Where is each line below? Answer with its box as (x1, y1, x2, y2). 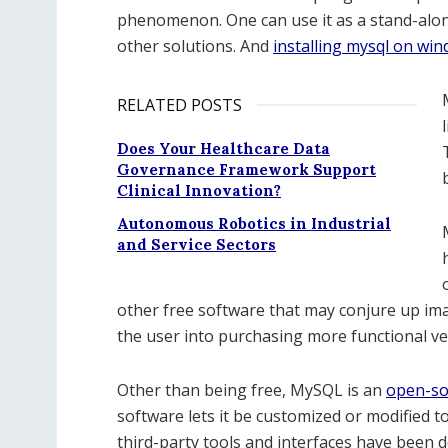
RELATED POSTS (117, 94, 242, 116)
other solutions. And (117, 35, 273, 57)
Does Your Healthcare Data (117, 139, 330, 158)
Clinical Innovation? (117, 181, 281, 200)
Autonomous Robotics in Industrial (117, 214, 391, 233)
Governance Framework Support (117, 160, 376, 179)
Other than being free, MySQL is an (117, 379, 386, 401)
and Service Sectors (117, 235, 276, 254)
